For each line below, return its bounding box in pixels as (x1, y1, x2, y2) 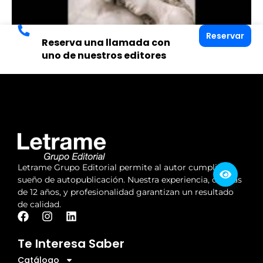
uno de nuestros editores (41, 49, 166, 63)
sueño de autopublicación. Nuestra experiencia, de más (18, 174, 242, 185)
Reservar (205, 30, 244, 42)
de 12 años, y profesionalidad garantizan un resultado (18, 186, 234, 197)
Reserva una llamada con (41, 36, 170, 50)
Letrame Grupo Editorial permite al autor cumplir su (18, 161, 232, 173)
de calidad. (18, 198, 61, 210)
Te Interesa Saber (18, 235, 124, 252)
